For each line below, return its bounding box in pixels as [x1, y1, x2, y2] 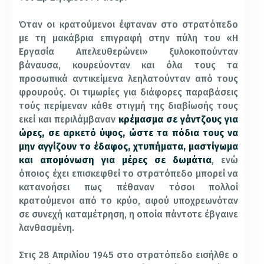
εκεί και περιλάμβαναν [19, 113, 119, 125]
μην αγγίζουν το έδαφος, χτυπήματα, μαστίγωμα [19, 140, 239, 152]
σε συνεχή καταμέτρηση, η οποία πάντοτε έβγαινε [19, 208, 239, 220]
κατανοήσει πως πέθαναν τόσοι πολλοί [19, 181, 239, 193]
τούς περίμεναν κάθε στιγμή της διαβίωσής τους [19, 100, 239, 111]
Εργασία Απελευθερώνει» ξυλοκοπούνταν [19, 45, 239, 57]
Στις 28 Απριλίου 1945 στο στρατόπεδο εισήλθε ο [19, 249, 239, 260]
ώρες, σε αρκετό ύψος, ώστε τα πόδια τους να [19, 127, 239, 138]
